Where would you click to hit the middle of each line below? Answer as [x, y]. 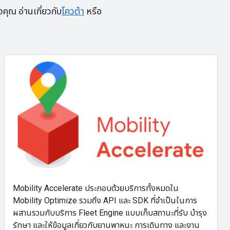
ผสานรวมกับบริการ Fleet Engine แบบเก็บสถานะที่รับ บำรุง [110, 213]
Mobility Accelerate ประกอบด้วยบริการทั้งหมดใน [96, 188]
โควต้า [73, 11]
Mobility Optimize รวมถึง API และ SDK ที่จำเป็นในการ [105, 200]
